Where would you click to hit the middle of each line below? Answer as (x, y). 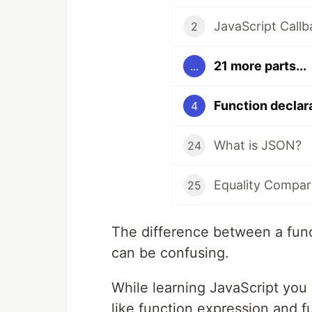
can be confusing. (170, 252)
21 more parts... (260, 66)
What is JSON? (257, 146)
